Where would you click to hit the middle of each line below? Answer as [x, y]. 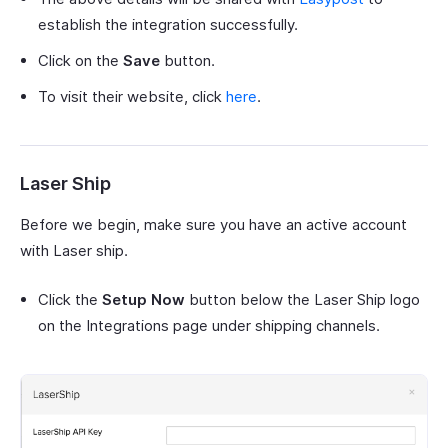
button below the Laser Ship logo [302, 300]
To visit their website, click [132, 97]
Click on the [80, 61]
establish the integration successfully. [168, 25]
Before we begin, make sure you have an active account [213, 225]
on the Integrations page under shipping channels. [209, 326]
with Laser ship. [74, 251]
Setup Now [143, 300]
